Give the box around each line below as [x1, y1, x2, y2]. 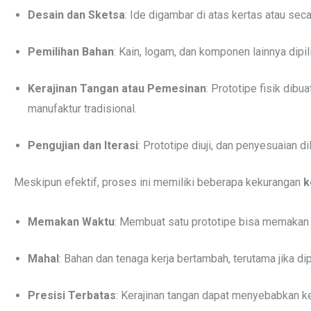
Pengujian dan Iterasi [28, 139, 138, 152]
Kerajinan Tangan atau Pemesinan [28, 82, 206, 95]
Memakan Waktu [28, 215, 115, 228]
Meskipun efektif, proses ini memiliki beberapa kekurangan [14, 176, 303, 189]
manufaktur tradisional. [28, 102, 137, 115]
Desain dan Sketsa [28, 8, 125, 22]
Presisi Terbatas [28, 289, 116, 302]
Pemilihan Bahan [28, 45, 114, 58]
